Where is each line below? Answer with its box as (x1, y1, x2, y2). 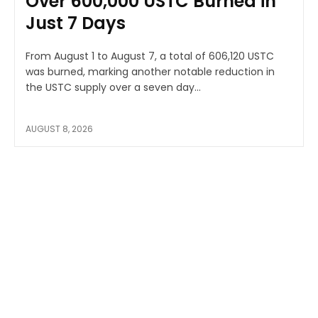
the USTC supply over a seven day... (26, 79, 201, 94)
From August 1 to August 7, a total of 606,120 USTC (26, 48, 274, 63)
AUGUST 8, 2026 (26, 122, 93, 135)
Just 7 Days (26, 11, 126, 35)
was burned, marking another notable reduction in (26, 64, 275, 79)
